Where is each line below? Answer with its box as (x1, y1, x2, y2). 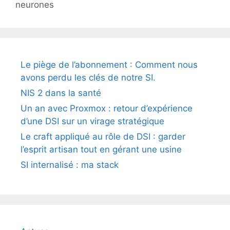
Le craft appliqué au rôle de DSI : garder (21, 131, 185, 142)
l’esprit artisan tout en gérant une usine (21, 144, 182, 155)
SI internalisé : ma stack (21, 159, 119, 170)
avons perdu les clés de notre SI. (21, 72, 156, 83)
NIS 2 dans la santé (21, 87, 101, 98)
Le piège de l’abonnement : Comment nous (21, 59, 198, 70)
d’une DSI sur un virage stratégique (21, 116, 164, 126)
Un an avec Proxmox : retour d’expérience (21, 103, 193, 113)
